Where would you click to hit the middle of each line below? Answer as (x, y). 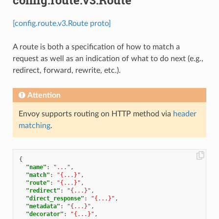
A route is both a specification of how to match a (96, 47)
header (185, 114)
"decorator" (44, 214)
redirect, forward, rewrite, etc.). (66, 70)
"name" (36, 167)
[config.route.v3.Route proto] (62, 23)
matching (34, 125)
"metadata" (43, 206)
